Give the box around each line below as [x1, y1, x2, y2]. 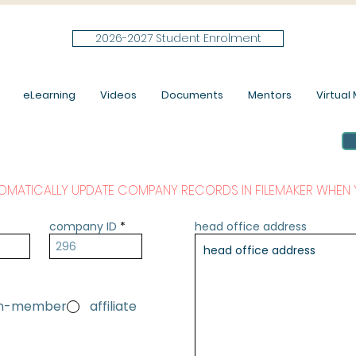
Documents [161, 87, 223, 103]
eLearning [23, 87, 75, 103]
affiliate [90, 297, 137, 315]
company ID [49, 219, 117, 234]
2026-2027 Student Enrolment [95, 30, 261, 46]
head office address [195, 219, 307, 234]
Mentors [248, 87, 292, 103]
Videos [100, 87, 137, 103]
